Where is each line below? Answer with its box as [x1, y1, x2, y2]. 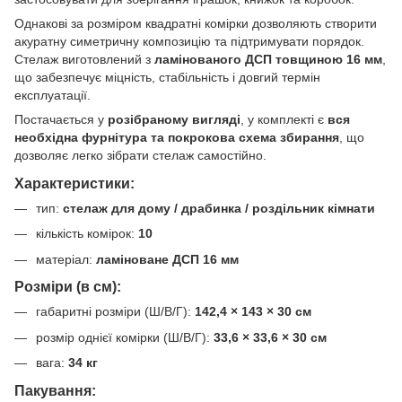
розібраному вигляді [108, 112, 240, 127]
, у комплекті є [240, 112, 328, 127]
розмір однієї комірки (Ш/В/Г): [36, 329, 214, 345]
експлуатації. [14, 88, 91, 102]
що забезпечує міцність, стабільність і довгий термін [14, 70, 320, 84]
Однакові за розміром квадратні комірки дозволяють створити [14, 16, 377, 31]
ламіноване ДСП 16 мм [96, 251, 239, 267]
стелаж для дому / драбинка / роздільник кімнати [63, 200, 375, 215]
